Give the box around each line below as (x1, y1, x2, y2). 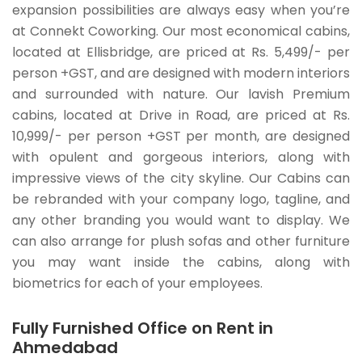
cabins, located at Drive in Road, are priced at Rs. (12, 106, 350, 125)
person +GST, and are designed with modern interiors (12, 64, 350, 83)
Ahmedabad (12, 336, 118, 360)
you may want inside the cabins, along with (12, 253, 350, 272)
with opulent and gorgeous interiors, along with (12, 148, 350, 167)
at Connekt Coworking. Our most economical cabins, (12, 22, 350, 41)
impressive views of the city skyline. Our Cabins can (12, 169, 350, 188)
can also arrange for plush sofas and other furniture (12, 232, 350, 251)
